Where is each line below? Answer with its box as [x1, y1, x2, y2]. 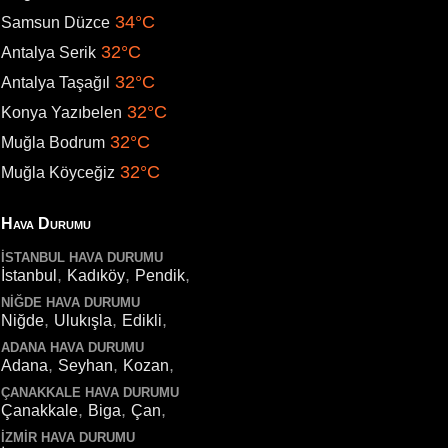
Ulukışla [54, 312, 112, 329]
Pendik [135, 267, 185, 284]
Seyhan [58, 357, 113, 374]
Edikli [122, 312, 162, 329]
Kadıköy [67, 267, 125, 284]
